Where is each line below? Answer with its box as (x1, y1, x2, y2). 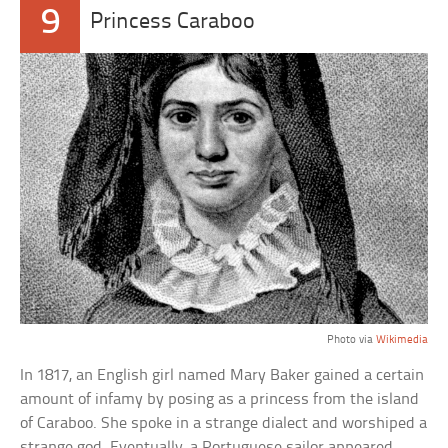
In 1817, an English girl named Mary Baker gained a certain (20, 367, 425, 385)
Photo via (326, 334, 376, 347)
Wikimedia (375, 334, 428, 347)
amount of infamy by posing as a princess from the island (20, 391, 420, 409)
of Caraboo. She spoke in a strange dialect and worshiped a (20, 415, 428, 433)
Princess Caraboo (90, 10, 256, 34)
